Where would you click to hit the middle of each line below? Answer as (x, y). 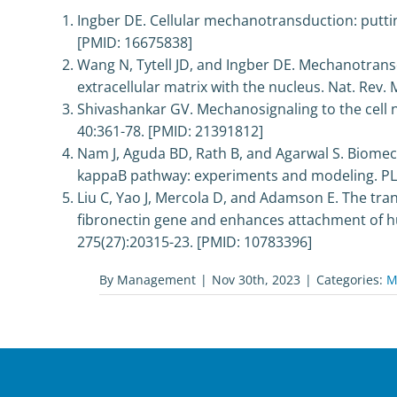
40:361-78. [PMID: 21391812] (170, 131)
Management (156, 280)
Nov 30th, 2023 (256, 280)
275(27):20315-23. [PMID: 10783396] (194, 242)
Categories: (351, 280)
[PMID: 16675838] (134, 43)
